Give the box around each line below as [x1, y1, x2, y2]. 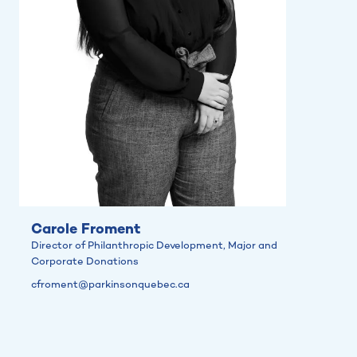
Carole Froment [31, 221, 140, 239]
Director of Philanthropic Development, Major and [31, 239, 277, 253]
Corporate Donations [31, 255, 139, 269]
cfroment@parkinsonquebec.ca [31, 278, 190, 292]
